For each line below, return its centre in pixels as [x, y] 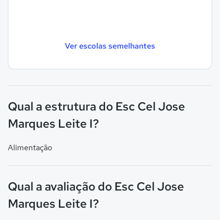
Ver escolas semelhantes [110, 46]
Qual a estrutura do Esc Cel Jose [96, 106]
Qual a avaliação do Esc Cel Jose [96, 186]
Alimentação [30, 148]
